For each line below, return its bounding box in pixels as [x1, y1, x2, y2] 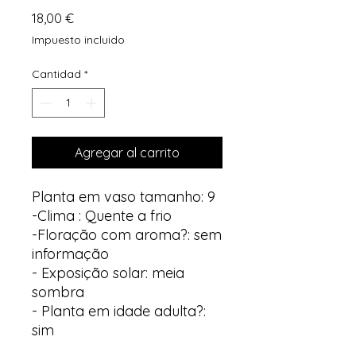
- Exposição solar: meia [32, 263, 184, 282]
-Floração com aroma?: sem [32, 225, 222, 244]
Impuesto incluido [32, 32, 125, 47]
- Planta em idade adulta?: [32, 301, 206, 320]
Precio [73, 9, 110, 25]
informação [32, 244, 109, 263]
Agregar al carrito [75, 144, 180, 161]
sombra [32, 282, 84, 301]
